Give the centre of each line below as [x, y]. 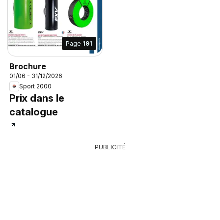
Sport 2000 [35, 86]
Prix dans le [37, 98]
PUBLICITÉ [110, 147]
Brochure [28, 66]
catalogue [34, 112]
